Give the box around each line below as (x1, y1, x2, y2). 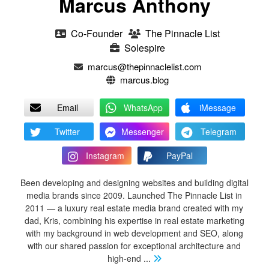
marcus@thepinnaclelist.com (87, 60, 202, 73)
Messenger (121, 125, 164, 138)
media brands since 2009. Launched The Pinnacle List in (26, 189, 243, 201)
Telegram (201, 125, 237, 138)
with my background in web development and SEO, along (25, 227, 243, 239)
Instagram (85, 150, 124, 162)
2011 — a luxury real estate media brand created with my (25, 202, 244, 214)
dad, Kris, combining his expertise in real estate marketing (24, 214, 244, 226)
